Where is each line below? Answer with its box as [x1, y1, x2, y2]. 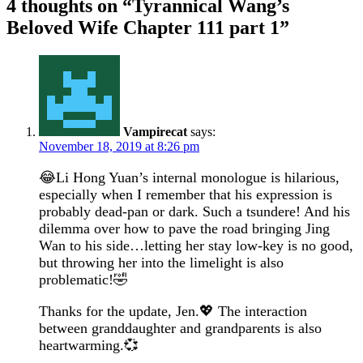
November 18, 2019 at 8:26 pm [39, 139, 199, 153]
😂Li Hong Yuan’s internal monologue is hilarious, [39, 169, 340, 186]
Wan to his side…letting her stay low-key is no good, [39, 237, 353, 254]
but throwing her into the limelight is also [39, 254, 284, 271]
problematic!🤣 [39, 271, 128, 288]
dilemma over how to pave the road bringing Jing [39, 220, 330, 237]
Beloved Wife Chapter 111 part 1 [6, 16, 280, 38]
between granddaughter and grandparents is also [39, 319, 322, 336]
